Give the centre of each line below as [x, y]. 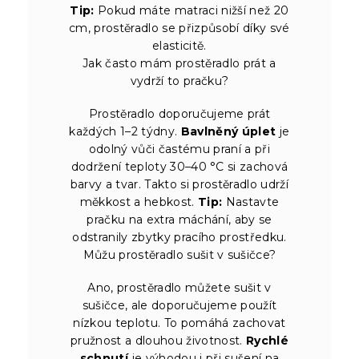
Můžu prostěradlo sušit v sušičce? [179, 255]
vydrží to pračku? [179, 81]
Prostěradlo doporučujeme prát [179, 114]
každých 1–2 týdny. [125, 132]
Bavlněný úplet [228, 132]
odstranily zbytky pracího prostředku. [179, 238]
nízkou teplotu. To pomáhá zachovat [179, 323]
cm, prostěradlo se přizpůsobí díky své [179, 28]
